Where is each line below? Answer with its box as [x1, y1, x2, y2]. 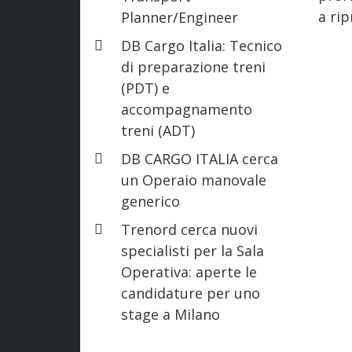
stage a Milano [121, 304, 220, 324]
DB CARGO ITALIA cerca [121, 148, 278, 168]
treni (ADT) [121, 120, 195, 140]
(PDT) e [121, 78, 170, 97]
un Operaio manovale [121, 170, 266, 189]
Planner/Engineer [121, 7, 238, 27]
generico [121, 191, 180, 211]
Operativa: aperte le [121, 262, 257, 281]
